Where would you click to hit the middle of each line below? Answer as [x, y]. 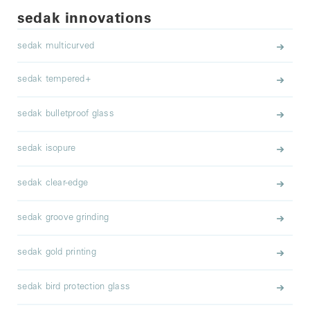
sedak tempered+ [54, 80]
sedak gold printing [57, 253]
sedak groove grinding [63, 218]
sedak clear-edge [53, 184]
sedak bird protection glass [74, 288]
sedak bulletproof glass [66, 115]
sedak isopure [47, 149]
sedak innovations [84, 20]
